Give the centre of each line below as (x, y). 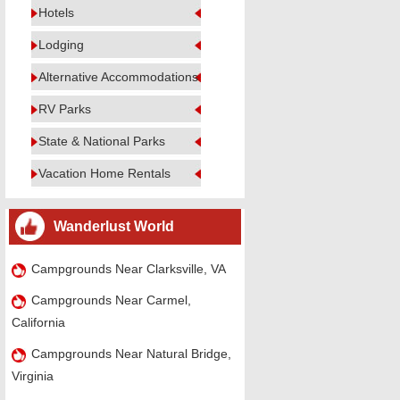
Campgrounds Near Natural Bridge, (131, 354)
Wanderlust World (114, 226)
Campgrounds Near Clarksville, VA (128, 269)
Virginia (32, 376)
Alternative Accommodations (118, 77)
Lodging (61, 45)
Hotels (56, 12)
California (38, 322)
